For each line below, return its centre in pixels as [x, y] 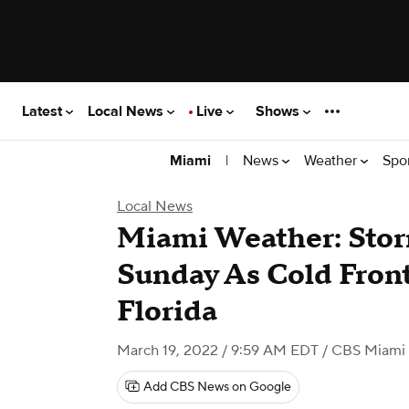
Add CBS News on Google [217, 387]
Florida [167, 312]
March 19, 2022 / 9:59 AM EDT [218, 351]
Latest [44, 111]
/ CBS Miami [362, 351]
